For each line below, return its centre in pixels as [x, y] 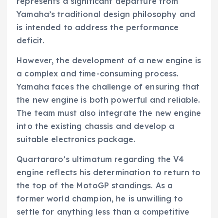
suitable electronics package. [76, 139]
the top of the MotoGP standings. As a [95, 186]
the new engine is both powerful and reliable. [109, 100]
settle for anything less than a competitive [103, 212]
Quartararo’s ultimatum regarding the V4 [100, 159]
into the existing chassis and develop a [96, 126]
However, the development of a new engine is [109, 61]
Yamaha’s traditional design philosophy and [106, 14]
